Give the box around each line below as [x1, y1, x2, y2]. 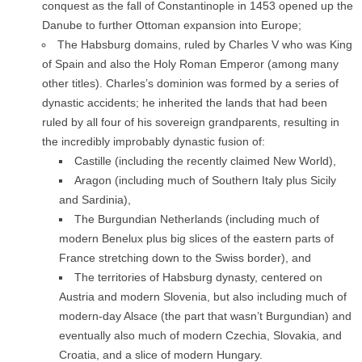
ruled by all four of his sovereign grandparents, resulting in [42, 116, 339, 128]
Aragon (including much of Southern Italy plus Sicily [74, 174, 336, 187]
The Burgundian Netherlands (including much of [74, 213, 319, 225]
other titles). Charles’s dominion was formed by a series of [42, 77, 339, 90]
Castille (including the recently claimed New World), [74, 154, 336, 167]
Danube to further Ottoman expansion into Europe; [42, 19, 301, 32]
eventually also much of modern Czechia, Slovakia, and [59, 329, 342, 342]
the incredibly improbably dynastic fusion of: [42, 135, 265, 148]
